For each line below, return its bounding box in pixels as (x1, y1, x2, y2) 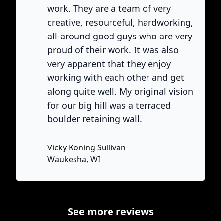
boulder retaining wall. (47, 113, 142, 125)
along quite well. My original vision (47, 85, 193, 97)
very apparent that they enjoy (47, 58, 171, 70)
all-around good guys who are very (47, 30, 192, 42)
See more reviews (67, 205, 154, 218)
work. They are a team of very (47, 2, 171, 14)
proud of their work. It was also (47, 44, 179, 56)
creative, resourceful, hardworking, (47, 16, 193, 28)
